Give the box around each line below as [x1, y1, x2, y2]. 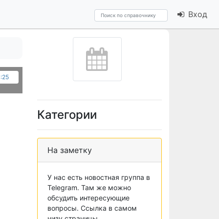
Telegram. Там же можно [47, 183, 131, 192]
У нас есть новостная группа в [47, 173, 150, 181]
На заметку [47, 145, 92, 155]
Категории [37, 108, 97, 122]
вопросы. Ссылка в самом [47, 204, 137, 212]
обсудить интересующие [47, 194, 130, 202]
